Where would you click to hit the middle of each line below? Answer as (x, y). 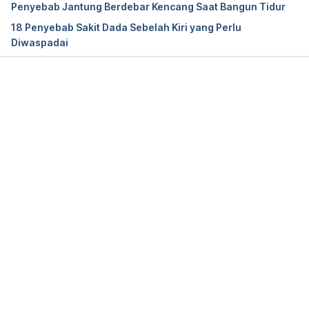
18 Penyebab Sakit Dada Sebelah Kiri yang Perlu (126, 28)
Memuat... (165, 99)
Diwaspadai (40, 43)
